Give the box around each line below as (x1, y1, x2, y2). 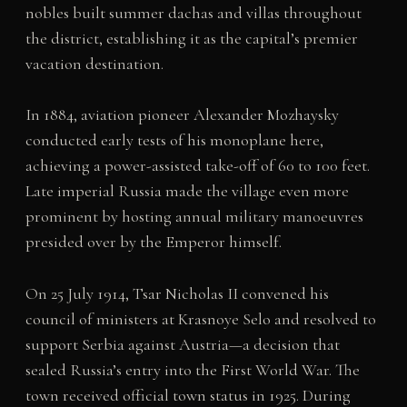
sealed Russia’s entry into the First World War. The (25, 360, 360, 381)
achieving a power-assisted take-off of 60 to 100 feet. (25, 155, 370, 176)
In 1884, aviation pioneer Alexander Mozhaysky (25, 104, 339, 125)
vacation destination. (25, 53, 164, 74)
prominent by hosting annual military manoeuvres (25, 206, 363, 227)
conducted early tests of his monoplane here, (25, 130, 323, 151)
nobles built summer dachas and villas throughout (25, 2, 362, 23)
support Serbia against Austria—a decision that (25, 334, 340, 355)
